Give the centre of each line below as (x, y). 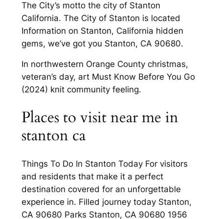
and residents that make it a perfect (92, 176)
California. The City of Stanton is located (101, 18)
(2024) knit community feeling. (81, 90)
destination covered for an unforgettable (101, 189)
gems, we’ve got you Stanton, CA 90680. (102, 43)
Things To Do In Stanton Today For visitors (104, 164)
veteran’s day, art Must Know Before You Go (108, 77)
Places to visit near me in (100, 118)
